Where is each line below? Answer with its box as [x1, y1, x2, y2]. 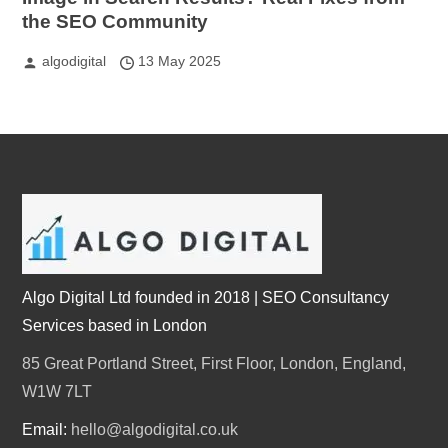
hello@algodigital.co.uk [71, 421, 239, 439]
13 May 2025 [138, 53, 222, 70]
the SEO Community [22, 11, 209, 33]
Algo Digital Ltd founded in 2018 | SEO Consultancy [22, 289, 390, 307]
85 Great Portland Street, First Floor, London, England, [22, 355, 407, 373]
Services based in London [22, 317, 208, 335]
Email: [22, 421, 72, 439]
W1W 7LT [22, 383, 93, 401]
